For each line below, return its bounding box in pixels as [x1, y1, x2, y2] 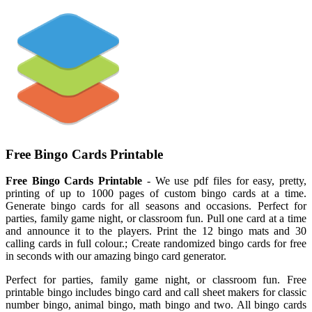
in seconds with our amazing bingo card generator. [6, 250, 226, 263]
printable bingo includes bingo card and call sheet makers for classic [6, 286, 306, 299]
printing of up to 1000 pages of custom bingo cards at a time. [6, 187, 306, 200]
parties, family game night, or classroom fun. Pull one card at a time [6, 212, 306, 225]
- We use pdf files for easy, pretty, [142, 175, 307, 187]
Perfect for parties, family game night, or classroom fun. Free [6, 274, 306, 286]
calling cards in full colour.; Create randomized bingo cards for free [6, 237, 306, 250]
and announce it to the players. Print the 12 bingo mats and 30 [6, 225, 306, 237]
